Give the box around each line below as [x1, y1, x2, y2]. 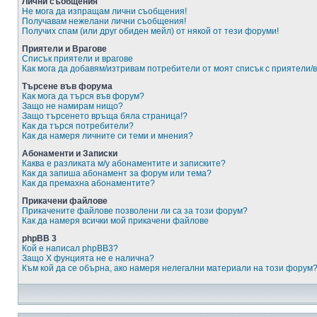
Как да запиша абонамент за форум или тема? [22, 168, 212, 178]
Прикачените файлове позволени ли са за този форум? [22, 206, 248, 216]
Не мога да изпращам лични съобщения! [22, 6, 187, 16]
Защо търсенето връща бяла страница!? [22, 111, 188, 121]
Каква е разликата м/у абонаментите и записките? [22, 158, 226, 168]
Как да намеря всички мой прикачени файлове [22, 216, 209, 226]
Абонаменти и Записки [22, 149, 117, 158]
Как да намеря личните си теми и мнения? [22, 131, 193, 141]
